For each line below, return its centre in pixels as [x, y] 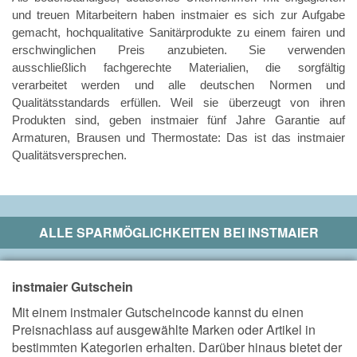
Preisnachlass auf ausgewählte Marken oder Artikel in [164, 329]
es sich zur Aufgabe [286, 14]
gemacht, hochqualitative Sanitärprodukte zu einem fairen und [178, 32]
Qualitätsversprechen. [69, 155]
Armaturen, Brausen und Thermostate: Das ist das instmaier [178, 137]
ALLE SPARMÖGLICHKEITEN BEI [143, 232]
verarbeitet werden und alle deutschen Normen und [178, 84]
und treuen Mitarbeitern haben [96, 14]
